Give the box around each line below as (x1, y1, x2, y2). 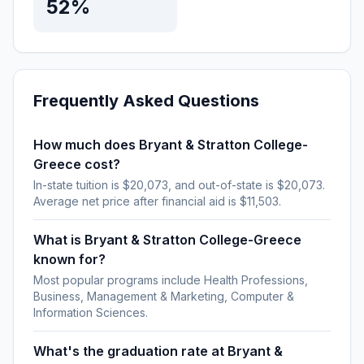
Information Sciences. (33, 305, 148, 319)
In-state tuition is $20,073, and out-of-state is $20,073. (33, 178, 325, 192)
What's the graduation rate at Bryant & (33, 343, 283, 359)
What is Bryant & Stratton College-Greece (33, 232, 301, 248)
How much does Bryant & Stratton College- (33, 136, 308, 153)
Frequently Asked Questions (33, 91, 259, 110)
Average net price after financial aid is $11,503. (33, 194, 281, 208)
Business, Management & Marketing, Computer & (33, 289, 294, 303)
